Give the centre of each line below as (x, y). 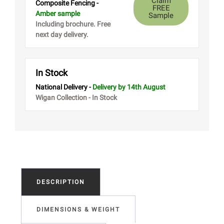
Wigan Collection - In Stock (76, 98)
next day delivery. (62, 35)
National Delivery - (64, 87)
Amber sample (58, 14)
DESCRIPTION (61, 182)
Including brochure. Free (73, 24)
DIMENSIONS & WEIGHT (78, 210)
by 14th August (141, 87)
